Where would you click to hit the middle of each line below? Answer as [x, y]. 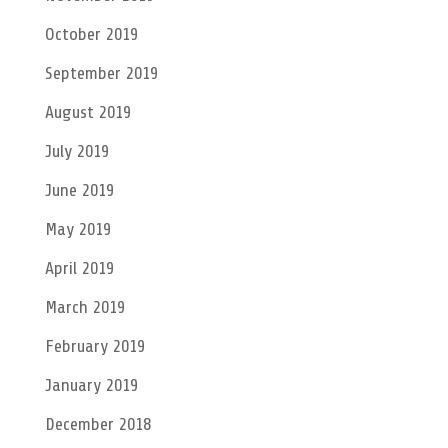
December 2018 [97, 423]
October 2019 [91, 33]
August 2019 [87, 111]
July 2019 [76, 150]
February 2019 [94, 345]
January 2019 [91, 384]
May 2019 [77, 228]
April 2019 [79, 267]
